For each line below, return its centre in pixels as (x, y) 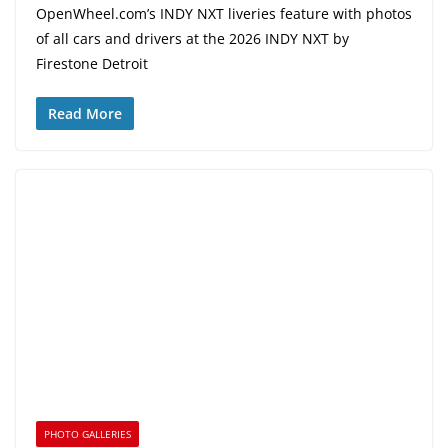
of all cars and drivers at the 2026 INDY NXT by (192, 38)
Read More (85, 113)
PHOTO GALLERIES (87, 434)
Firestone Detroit (92, 63)
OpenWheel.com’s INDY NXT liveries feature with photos (224, 13)
